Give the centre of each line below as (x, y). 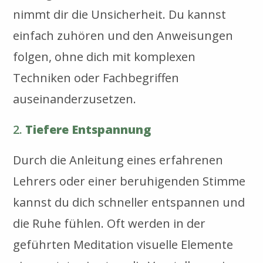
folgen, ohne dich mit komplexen (104, 56)
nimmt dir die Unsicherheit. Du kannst (120, 14)
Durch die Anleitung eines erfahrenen (118, 160)
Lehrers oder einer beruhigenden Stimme (129, 181)
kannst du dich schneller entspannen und (129, 202)
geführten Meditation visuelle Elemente (123, 244)
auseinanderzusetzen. (75, 99)
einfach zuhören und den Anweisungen (123, 35)
